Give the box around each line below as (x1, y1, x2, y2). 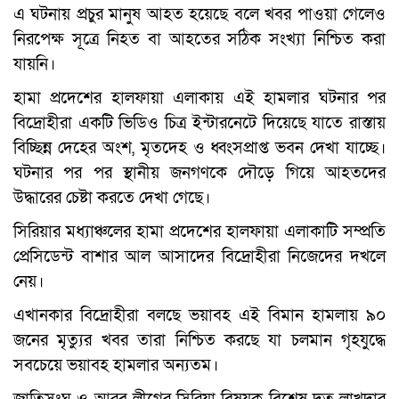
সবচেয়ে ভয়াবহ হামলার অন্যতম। (13, 354, 218, 377)
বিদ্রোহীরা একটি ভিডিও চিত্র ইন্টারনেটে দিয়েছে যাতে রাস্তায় (13, 112, 386, 134)
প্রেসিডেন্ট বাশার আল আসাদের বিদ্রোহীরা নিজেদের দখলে (13, 246, 386, 268)
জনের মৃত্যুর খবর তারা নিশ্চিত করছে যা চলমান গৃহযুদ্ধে (13, 330, 386, 352)
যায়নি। (13, 53, 55, 76)
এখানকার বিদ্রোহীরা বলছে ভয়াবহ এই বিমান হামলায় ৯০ (13, 305, 386, 327)
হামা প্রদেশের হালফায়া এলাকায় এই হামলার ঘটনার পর (13, 87, 386, 110)
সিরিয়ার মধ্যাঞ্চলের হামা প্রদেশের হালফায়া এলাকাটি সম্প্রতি (13, 221, 386, 243)
